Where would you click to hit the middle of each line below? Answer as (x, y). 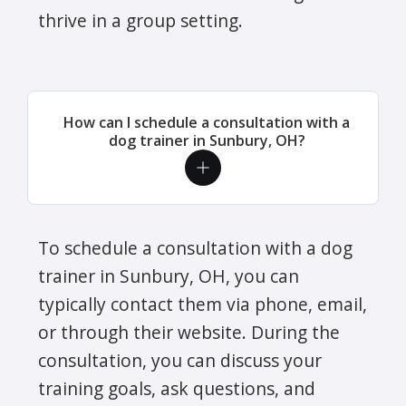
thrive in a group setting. (140, 20)
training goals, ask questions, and (177, 388)
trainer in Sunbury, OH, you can (169, 275)
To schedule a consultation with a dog (195, 247)
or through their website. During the (189, 332)
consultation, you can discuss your (180, 360)
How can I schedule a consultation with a (207, 122)
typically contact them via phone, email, (203, 304)
